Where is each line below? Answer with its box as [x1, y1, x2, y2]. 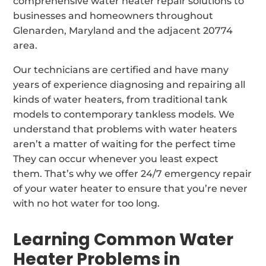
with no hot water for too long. [13, 197, 160, 209]
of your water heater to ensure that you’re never [13, 182, 248, 194]
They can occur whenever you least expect [13, 153, 219, 164]
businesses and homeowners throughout [13, 9, 214, 21]
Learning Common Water [13, 227, 234, 251]
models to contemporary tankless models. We [13, 108, 235, 120]
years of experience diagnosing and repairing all [13, 78, 246, 90]
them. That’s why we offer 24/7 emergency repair [13, 167, 252, 179]
